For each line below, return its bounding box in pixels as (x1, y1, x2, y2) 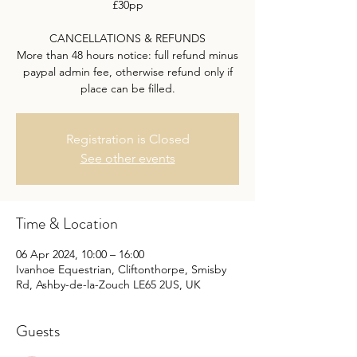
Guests (16, 320, 60, 343)
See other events (80, 151, 175, 166)
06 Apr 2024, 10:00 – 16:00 (16, 247, 144, 261)
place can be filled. (80, 81, 175, 96)
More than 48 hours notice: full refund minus (17, 48, 238, 62)
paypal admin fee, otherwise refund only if (22, 65, 233, 79)
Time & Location (16, 212, 118, 235)
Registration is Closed (65, 131, 190, 147)
